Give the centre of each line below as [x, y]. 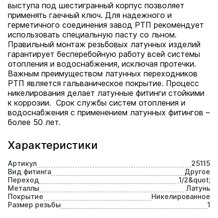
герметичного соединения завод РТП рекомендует [106, 25]
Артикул [22, 163]
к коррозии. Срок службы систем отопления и [97, 103]
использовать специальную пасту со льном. [92, 35]
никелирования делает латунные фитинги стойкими [106, 93]
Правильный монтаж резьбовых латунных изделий [104, 44]
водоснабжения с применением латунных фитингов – [109, 112]
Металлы [24, 188]
